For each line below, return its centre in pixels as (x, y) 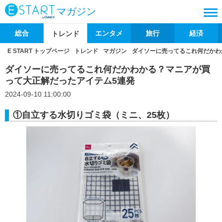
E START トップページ (38, 51)
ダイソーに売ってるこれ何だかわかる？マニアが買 (108, 69)
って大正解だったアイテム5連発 (70, 81)
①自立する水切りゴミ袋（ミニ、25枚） (94, 115)
